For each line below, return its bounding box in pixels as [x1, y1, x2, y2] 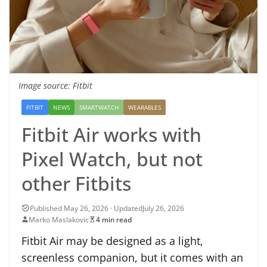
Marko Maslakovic [29, 214, 89, 225]
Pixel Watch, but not [21, 145, 203, 172]
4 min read [96, 214, 132, 225]
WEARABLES [128, 103, 161, 111]
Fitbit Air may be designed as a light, [21, 233, 203, 248]
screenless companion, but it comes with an [21, 250, 243, 265]
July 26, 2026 [142, 203, 184, 213]
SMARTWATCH [79, 103, 119, 111]
